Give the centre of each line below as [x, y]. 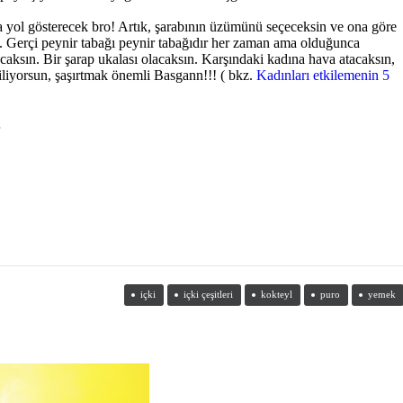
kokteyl [277, 294]
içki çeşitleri [208, 294]
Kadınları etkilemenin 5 [323, 75]
